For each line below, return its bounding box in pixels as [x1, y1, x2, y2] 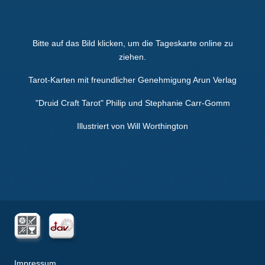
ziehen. [119, 52, 146, 62]
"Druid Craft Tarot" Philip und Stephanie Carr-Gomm [35, 98, 230, 108]
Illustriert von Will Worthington [77, 121, 188, 131]
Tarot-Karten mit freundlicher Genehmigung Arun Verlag [28, 75, 237, 85]
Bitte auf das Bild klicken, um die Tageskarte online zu [32, 38, 233, 49]
